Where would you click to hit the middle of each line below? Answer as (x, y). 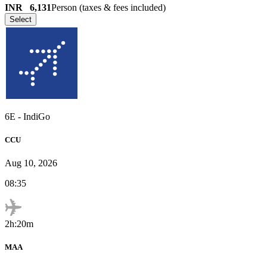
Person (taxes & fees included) (108, 7)
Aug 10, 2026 (31, 163)
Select (21, 19)
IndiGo (37, 116)
